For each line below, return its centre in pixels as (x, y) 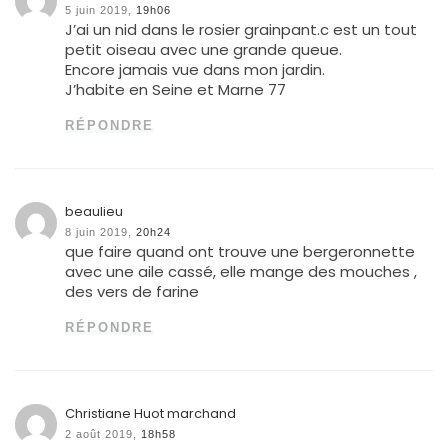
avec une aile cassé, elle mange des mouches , (241, 271)
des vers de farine (132, 291)
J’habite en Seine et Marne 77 (176, 89)
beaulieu (94, 211)
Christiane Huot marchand (151, 413)
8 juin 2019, (99, 231)
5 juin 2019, (99, 9)
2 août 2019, (101, 433)
